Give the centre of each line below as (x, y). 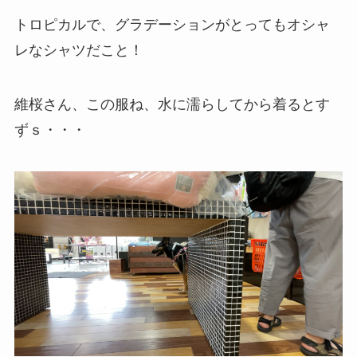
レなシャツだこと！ (78, 51)
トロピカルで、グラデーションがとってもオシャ (172, 25)
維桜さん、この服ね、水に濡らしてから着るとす (172, 105)
